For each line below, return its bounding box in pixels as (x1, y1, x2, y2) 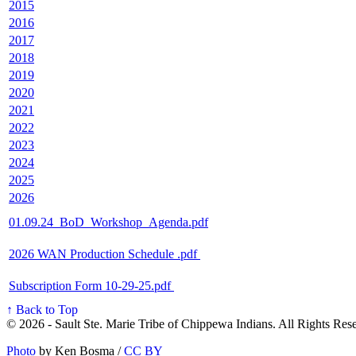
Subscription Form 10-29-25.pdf (9, 279, 174, 293)
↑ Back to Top (6, 303, 78, 317)
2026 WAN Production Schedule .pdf (9, 247, 200, 261)
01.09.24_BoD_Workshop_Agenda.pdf (9, 215, 208, 230)
